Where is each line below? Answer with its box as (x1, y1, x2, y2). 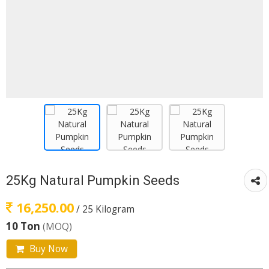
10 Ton (6, 219, 43, 233)
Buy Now (27, 243, 68, 255)
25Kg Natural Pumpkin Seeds (6, 172, 180, 188)
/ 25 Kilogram (76, 203, 134, 216)
